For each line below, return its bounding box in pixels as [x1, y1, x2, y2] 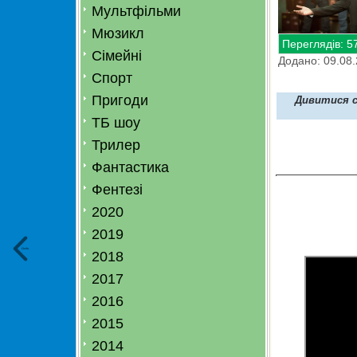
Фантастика [92, 159, 169, 175]
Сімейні [92, 48, 142, 64]
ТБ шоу [92, 115, 140, 131]
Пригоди [92, 92, 148, 108]
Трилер [92, 137, 140, 153]
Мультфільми [92, 3, 181, 19]
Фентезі [92, 182, 143, 198]
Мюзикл [92, 25, 144, 41]
